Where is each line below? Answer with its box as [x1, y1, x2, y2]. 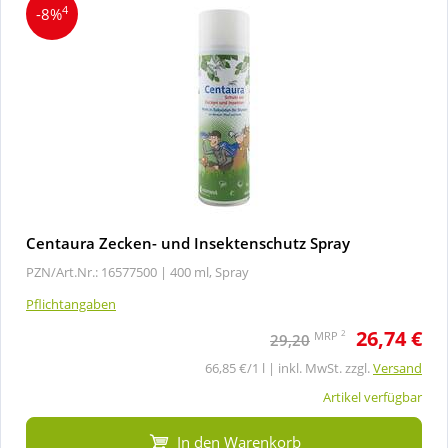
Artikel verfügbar [323, 387, 422, 406]
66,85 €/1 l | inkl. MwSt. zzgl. [205, 358, 373, 377]
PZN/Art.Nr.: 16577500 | [26, 262, 167, 281]
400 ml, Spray [170, 262, 249, 281]
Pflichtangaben [26, 294, 116, 313]
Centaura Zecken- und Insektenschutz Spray [26, 232, 350, 253]
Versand [373, 358, 422, 377]
